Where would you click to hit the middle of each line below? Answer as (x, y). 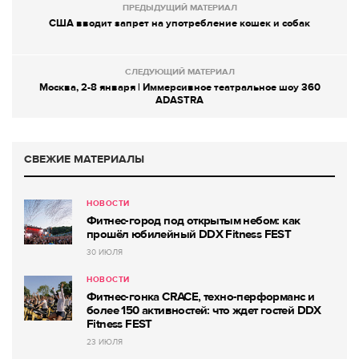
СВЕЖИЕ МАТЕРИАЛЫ (84, 159)
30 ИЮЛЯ (105, 253)
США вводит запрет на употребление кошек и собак (179, 24)
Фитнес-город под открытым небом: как (194, 221)
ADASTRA (179, 101)
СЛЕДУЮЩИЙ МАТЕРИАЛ (179, 72)
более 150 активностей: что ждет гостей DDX (204, 311)
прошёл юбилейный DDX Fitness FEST (189, 234)
